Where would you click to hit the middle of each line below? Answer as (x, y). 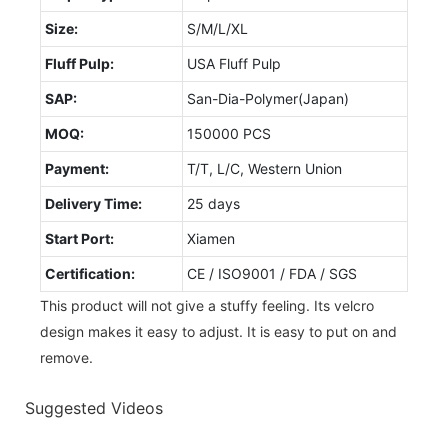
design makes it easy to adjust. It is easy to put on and (218, 331)
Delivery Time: (93, 203)
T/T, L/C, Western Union (264, 168)
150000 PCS (229, 133)
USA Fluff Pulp (234, 63)
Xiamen (211, 238)
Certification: (90, 273)
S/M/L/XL (217, 28)
